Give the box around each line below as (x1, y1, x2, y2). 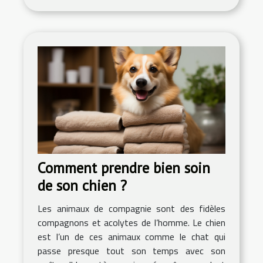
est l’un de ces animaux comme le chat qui (38, 229, 225, 244)
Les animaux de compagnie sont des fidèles (38, 201, 225, 215)
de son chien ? (38, 176, 127, 195)
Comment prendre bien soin (38, 158, 210, 177)
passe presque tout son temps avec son (38, 243, 225, 258)
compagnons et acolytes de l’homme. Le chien (38, 215, 225, 230)
